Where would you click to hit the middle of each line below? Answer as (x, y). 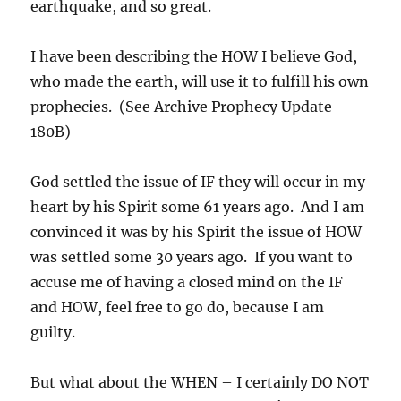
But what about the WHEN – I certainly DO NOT (200, 382)
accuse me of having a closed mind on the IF (187, 282)
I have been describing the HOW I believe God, (194, 56)
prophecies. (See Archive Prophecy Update (182, 106)
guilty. (53, 332)
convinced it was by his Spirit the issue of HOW (196, 231)
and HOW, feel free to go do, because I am (178, 307)
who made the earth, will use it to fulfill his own (200, 81)
